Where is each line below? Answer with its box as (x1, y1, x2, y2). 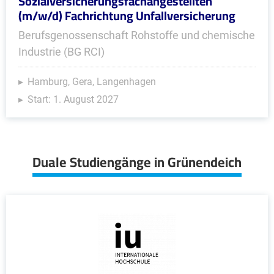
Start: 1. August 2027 (28, 94, 119, 105)
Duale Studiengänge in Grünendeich (32, 149, 242, 175)
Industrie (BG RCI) (18, 45, 105, 58)
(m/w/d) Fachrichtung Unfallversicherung (18, 4, 235, 27)
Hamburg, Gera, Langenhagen (28, 76, 156, 87)
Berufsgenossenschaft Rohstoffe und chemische (18, 29, 255, 42)
